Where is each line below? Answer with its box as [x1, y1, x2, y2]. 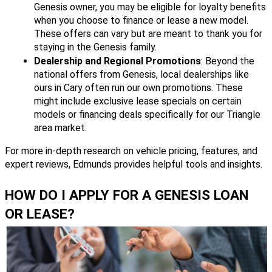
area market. [34, 121, 87, 134]
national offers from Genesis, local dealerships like [34, 68, 249, 80]
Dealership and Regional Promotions [34, 55, 201, 67]
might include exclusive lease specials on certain [34, 95, 242, 107]
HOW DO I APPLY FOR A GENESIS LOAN [5, 186, 248, 203]
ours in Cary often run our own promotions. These [34, 81, 243, 93]
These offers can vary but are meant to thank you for [34, 27, 262, 39]
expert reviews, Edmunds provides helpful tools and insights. [5, 158, 262, 170]
